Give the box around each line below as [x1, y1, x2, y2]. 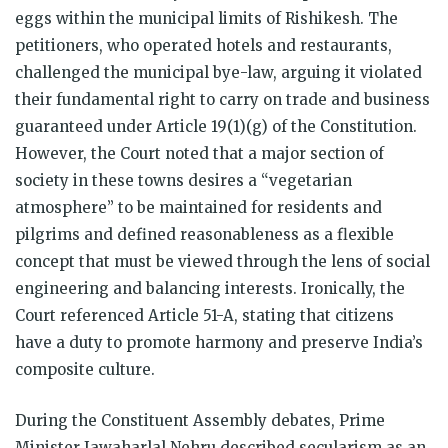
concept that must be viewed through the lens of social [15, 251, 430, 271]
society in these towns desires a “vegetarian [15, 170, 352, 190]
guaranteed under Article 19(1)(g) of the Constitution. [15, 116, 417, 136]
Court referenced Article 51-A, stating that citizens [15, 305, 394, 325]
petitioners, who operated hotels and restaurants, [15, 35, 392, 55]
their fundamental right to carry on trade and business [15, 89, 430, 109]
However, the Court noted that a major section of [15, 143, 384, 163]
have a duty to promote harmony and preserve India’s [15, 332, 423, 352]
